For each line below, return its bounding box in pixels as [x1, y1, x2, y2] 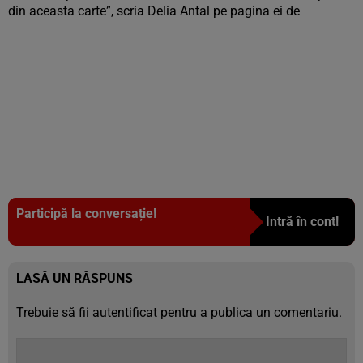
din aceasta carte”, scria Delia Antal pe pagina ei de [8, 3, 300, 19]
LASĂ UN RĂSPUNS [16, 271, 133, 286]
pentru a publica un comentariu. [157, 305, 342, 320]
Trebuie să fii [16, 305, 92, 320]
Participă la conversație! [16, 206, 156, 221]
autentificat [92, 305, 157, 320]
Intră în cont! [266, 214, 339, 229]
